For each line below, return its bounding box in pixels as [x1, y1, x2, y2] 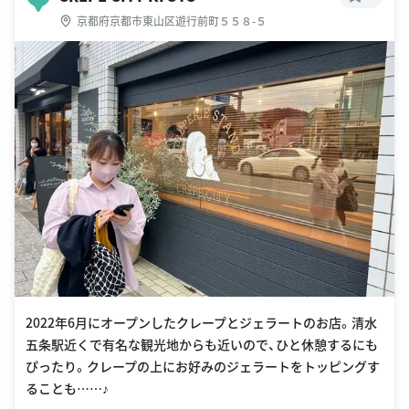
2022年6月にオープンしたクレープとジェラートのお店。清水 [26, 313, 377, 332]
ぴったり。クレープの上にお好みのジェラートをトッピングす [26, 357, 380, 376]
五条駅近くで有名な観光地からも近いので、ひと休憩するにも [26, 335, 378, 354]
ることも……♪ [26, 379, 109, 398]
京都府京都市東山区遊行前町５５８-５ [77, 12, 267, 28]
